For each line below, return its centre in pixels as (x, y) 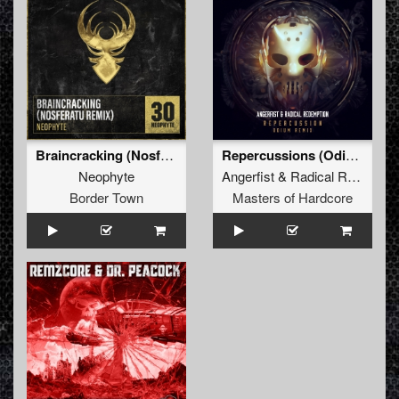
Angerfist (248, 176)
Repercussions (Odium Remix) (352, 155)
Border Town (106, 198)
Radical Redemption (319, 176)
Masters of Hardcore (293, 198)
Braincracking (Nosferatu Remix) (167, 155)
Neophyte (106, 176)
